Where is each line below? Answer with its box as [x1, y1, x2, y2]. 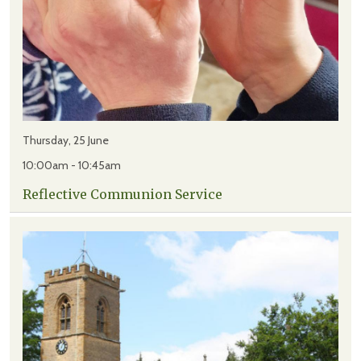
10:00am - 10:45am [23, 158, 121, 173]
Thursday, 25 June [23, 133, 109, 148]
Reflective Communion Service [23, 186, 222, 203]
